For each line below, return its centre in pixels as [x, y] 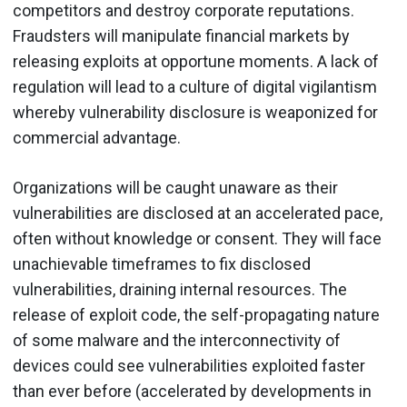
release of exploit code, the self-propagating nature [196, 315]
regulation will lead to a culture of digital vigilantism [195, 87]
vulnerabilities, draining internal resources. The [180, 289]
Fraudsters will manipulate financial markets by [181, 36]
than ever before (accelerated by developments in [192, 391]
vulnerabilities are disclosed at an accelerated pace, [198, 213]
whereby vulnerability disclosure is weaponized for [195, 112]
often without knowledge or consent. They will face [197, 238]
